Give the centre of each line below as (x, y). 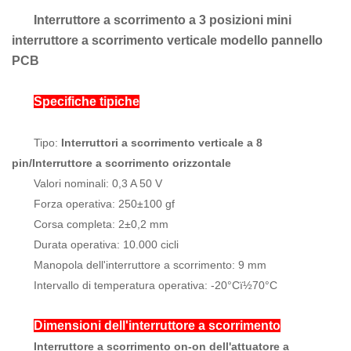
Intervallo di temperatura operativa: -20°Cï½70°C (156, 286)
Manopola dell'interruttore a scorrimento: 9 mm (150, 265)
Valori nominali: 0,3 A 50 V (98, 184)
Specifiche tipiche (87, 102)
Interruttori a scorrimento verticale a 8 (162, 143)
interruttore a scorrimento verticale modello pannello (167, 41)
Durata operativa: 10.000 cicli (106, 245)
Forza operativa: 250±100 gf (104, 204)
